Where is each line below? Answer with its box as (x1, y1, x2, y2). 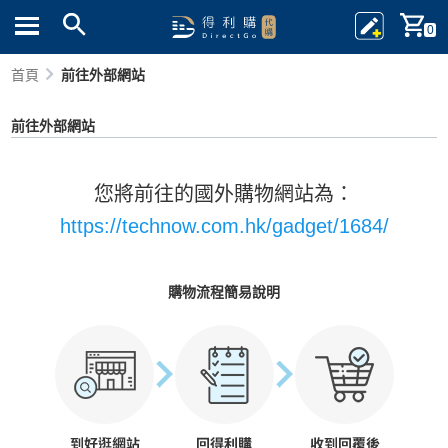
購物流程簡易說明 (168, 284, 280, 300)
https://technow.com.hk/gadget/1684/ (59, 215, 389, 237)
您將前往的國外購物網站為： (94, 183, 354, 205)
